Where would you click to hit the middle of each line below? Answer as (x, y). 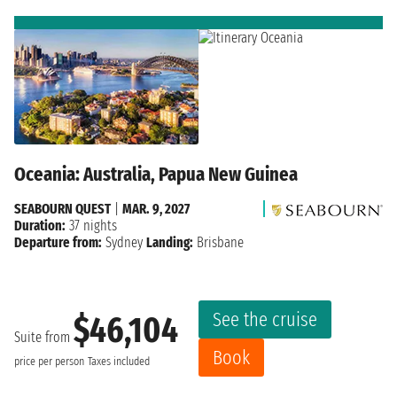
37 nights (91, 226)
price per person (49, 361)
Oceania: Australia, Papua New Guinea (156, 175)
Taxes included (119, 361)
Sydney (124, 243)
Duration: (40, 226)
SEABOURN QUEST (62, 209)
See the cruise (265, 320)
